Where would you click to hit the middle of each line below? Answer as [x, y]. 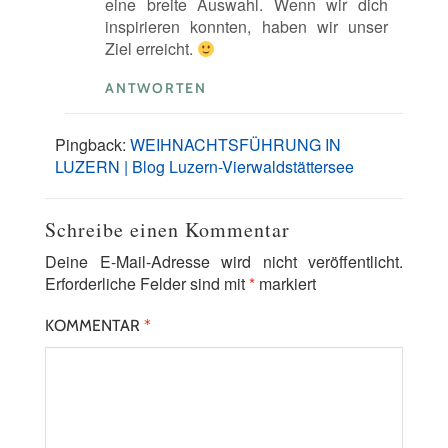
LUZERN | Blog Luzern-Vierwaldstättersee [204, 166]
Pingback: [92, 144]
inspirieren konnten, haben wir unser [246, 26]
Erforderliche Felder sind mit [147, 283]
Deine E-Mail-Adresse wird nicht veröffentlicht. [224, 261]
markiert [285, 283]
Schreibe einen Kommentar [167, 229]
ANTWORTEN [156, 88]
